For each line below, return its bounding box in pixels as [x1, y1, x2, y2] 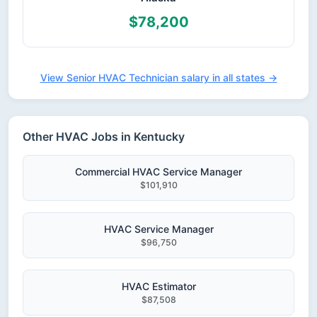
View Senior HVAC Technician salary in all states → [40, 71, 277, 83]
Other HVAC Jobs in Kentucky [23, 129, 185, 144]
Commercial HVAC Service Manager [75, 166, 242, 178]
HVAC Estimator [121, 280, 196, 292]
